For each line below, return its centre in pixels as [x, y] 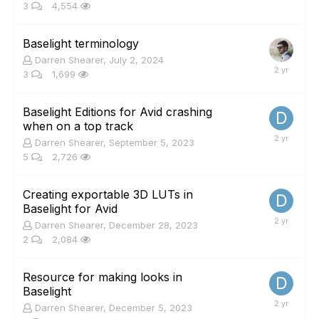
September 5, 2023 [152, 142]
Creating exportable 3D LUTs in [108, 194]
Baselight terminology [81, 43]
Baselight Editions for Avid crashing [117, 112]
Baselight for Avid [70, 209]
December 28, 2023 [153, 225]
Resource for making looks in [103, 277]
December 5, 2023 [151, 308]
